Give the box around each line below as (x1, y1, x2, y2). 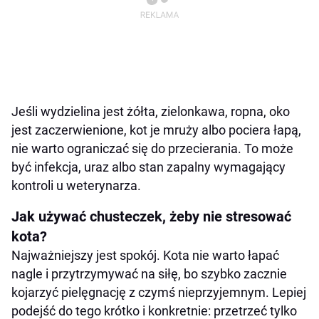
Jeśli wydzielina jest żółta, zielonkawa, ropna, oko (11, 104, 290, 120)
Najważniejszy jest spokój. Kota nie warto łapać (11, 248, 279, 263)
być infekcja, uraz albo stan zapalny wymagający (11, 159, 286, 175)
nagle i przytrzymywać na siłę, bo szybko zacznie (11, 266, 287, 282)
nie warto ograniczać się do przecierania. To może (11, 141, 293, 157)
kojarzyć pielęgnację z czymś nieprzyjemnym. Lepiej (11, 285, 306, 300)
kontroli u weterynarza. (11, 178, 141, 194)
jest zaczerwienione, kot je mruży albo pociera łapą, (11, 122, 301, 138)
